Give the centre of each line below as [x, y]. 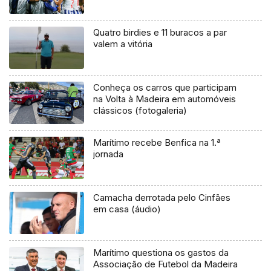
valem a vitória [123, 44]
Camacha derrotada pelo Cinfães [162, 198]
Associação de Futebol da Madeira [166, 264]
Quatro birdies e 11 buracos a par [160, 33]
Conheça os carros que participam [165, 88]
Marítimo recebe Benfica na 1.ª [157, 143]
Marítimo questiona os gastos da [161, 253]
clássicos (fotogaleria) [140, 111]
